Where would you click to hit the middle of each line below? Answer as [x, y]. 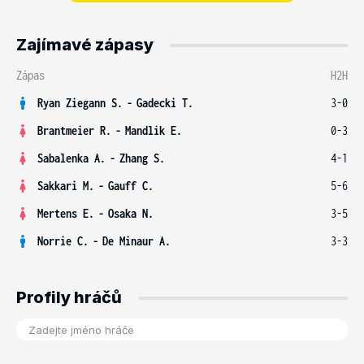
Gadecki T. [165, 103]
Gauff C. [131, 186]
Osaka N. [131, 213]
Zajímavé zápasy [85, 45]
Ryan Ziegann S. [80, 103]
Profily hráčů [69, 297]
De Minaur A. [136, 241]
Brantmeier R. [74, 130]
